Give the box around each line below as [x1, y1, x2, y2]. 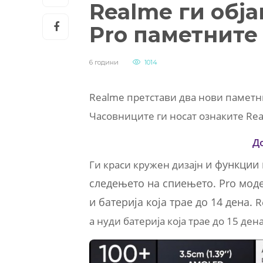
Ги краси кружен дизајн [89, 158, 205, 172]
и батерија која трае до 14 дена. [89, 195, 255, 210]
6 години [89, 58, 119, 67]
